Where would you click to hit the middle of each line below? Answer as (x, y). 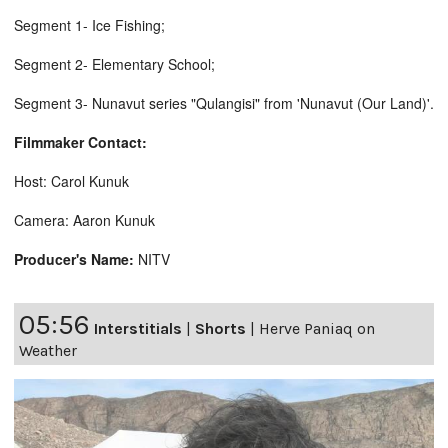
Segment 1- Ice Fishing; (89, 24)
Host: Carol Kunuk (71, 180)
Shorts (220, 328)
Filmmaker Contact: (80, 141)
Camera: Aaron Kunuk (84, 219)
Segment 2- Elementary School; (114, 63)
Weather (48, 350)
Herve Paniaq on (317, 328)
